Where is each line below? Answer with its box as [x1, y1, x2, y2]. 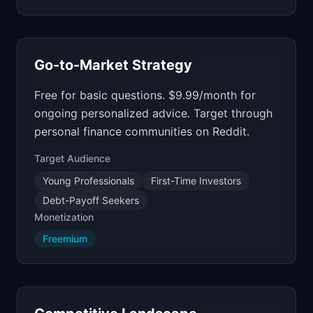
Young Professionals [43, 175, 134, 187]
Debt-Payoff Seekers [43, 194, 139, 206]
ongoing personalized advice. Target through [34, 106, 272, 120]
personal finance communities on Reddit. [34, 124, 249, 138]
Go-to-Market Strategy [34, 57, 192, 73]
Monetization [34, 211, 94, 223]
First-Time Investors [151, 175, 241, 187]
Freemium [43, 233, 87, 245]
